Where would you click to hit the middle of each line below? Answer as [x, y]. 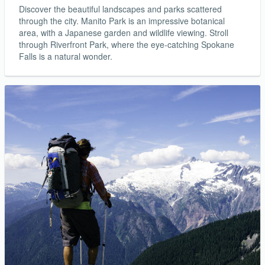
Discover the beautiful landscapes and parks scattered [120, 9]
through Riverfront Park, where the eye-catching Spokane [127, 45]
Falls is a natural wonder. [66, 56]
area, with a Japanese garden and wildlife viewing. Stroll [124, 33]
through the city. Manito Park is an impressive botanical [122, 21]
